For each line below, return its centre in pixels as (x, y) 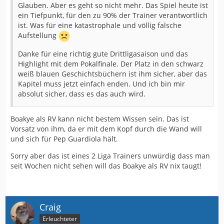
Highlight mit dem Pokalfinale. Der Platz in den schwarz (111, 64)
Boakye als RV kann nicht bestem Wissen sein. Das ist (100, 119)
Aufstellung (38, 35)
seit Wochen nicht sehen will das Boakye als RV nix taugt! (106, 166)
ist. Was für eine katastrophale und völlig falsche (100, 25)
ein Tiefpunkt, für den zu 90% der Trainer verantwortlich (113, 15)
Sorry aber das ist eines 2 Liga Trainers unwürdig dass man (110, 156)
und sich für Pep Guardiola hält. (64, 139)
